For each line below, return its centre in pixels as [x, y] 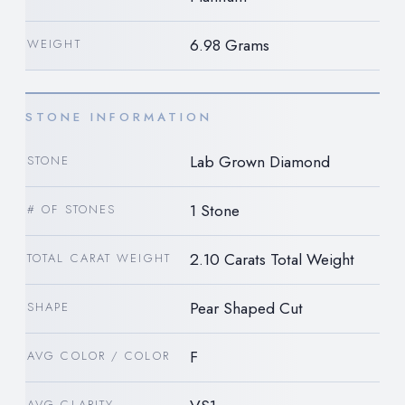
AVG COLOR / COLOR [99, 355]
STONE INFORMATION [119, 117]
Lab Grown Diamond [260, 161]
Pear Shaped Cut [246, 308]
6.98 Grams [230, 45]
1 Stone [215, 210]
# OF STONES [72, 209]
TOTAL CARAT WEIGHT [99, 258]
